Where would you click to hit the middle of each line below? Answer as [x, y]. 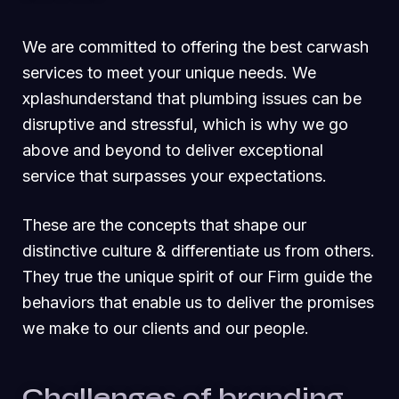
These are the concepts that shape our [164, 224]
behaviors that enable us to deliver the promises [198, 302]
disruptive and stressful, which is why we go [185, 124]
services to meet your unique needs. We [169, 72]
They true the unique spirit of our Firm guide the [197, 276]
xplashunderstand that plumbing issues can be [192, 98]
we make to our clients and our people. [166, 328]
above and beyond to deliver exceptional [173, 150]
